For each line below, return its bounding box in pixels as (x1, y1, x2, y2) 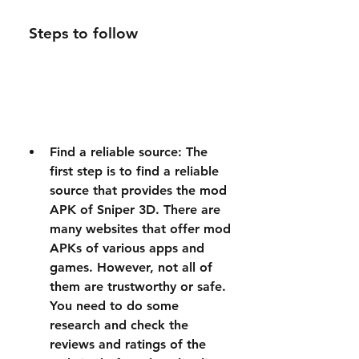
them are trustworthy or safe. (50, 279, 226, 294)
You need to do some (50, 298, 179, 313)
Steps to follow (29, 24, 138, 42)
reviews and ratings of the (50, 337, 206, 352)
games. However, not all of (50, 260, 212, 275)
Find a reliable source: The (50, 144, 208, 159)
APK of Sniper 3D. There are (50, 202, 220, 217)
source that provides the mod (50, 183, 227, 198)
